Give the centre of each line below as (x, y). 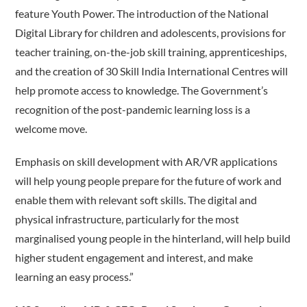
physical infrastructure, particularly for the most (127, 219)
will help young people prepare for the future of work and (149, 181)
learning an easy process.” (75, 277)
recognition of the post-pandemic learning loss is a (133, 110)
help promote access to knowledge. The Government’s (142, 90)
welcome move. (51, 129)
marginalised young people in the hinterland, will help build (153, 238)
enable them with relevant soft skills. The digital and (136, 200)
